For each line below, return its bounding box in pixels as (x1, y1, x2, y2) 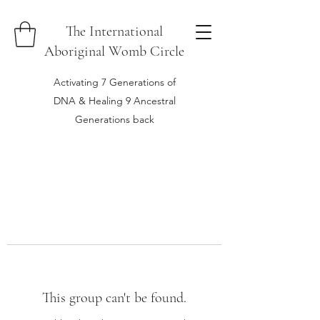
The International (66, 23, 163, 40)
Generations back (74, 112, 154, 126)
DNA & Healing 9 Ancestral (53, 94, 176, 107)
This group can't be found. (42, 289, 186, 306)
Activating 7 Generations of (53, 75, 176, 89)
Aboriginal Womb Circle (44, 43, 184, 60)
